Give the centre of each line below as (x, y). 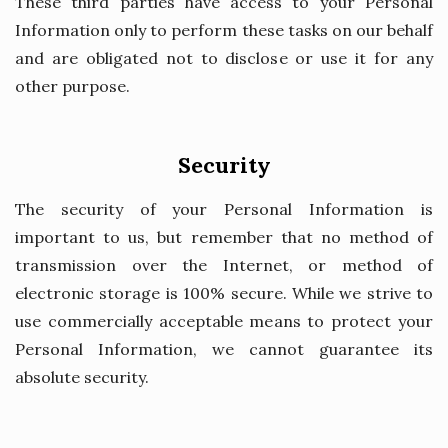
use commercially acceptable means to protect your (224, 321)
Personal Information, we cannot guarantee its (224, 349)
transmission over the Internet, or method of (224, 265)
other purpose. (72, 86)
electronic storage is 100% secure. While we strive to (224, 293)
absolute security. (82, 377)
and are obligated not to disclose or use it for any (224, 58)
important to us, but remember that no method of (224, 237)
